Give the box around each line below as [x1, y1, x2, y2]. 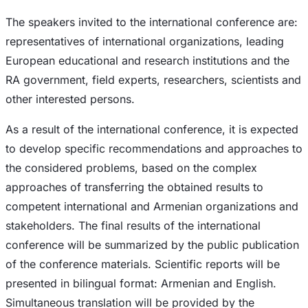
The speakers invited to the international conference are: [5, 14, 298, 29]
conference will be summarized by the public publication [5, 237, 299, 252]
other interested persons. [5, 91, 135, 106]
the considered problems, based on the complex [5, 160, 257, 175]
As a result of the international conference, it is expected [5, 122, 298, 136]
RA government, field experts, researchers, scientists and [5, 72, 301, 87]
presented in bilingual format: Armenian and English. [5, 276, 276, 290]
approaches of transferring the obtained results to [5, 179, 263, 194]
